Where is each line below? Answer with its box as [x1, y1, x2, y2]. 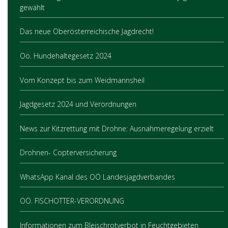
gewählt [20, 2, 45, 12]
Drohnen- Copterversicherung [20, 148, 117, 158]
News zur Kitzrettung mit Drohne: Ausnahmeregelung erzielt [20, 123, 214, 133]
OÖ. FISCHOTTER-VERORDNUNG [20, 196, 124, 206]
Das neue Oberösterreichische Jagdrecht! [20, 26, 154, 37]
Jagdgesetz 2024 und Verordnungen [20, 99, 136, 109]
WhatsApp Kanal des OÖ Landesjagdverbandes [20, 172, 175, 182]
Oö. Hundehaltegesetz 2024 [20, 50, 111, 61]
